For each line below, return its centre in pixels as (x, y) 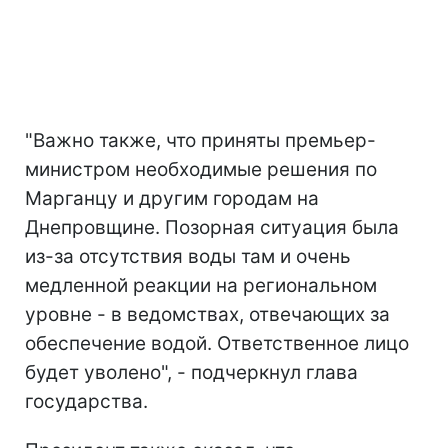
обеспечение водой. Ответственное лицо (217, 343)
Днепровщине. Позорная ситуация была (212, 227)
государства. (86, 401)
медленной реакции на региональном (201, 285)
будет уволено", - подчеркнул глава (191, 372)
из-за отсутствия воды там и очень (188, 256)
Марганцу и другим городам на (172, 198)
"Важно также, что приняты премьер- (200, 140)
